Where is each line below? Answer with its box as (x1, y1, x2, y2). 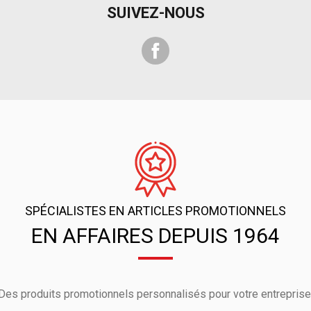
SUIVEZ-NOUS (106, 3, 205, 22)
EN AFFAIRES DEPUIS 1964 (31, 224, 280, 249)
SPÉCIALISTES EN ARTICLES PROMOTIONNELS (25, 203, 286, 219)
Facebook (169, 36, 217, 50)
